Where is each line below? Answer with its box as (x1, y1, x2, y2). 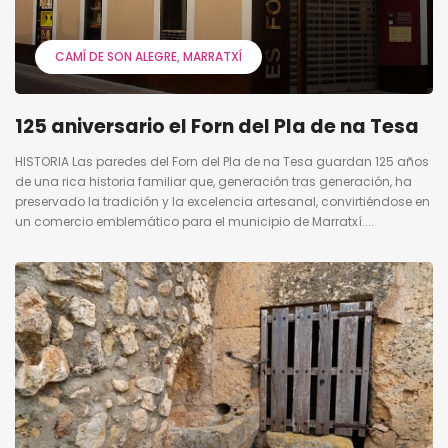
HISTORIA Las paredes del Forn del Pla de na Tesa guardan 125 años (15, 152, 429, 170)
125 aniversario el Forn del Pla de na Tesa (15, 112, 419, 140)
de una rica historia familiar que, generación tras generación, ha (15, 172, 412, 190)
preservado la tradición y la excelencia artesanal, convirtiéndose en (15, 192, 430, 210)
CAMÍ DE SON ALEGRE (55, 47, 177, 65)
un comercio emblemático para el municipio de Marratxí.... (15, 212, 374, 230)
